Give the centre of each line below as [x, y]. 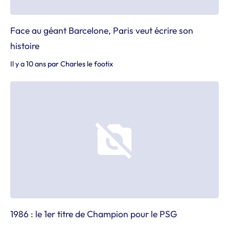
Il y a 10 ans [28, 64]
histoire [25, 45]
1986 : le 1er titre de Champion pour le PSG [94, 214]
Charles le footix [87, 64]
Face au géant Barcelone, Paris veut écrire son [102, 30]
